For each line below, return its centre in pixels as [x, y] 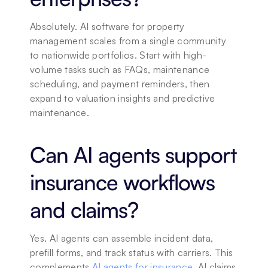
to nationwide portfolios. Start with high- [118, 55]
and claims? [84, 210]
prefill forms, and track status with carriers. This [132, 252]
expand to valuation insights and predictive [123, 98]
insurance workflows [122, 182]
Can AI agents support [133, 155]
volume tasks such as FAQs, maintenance [120, 69]
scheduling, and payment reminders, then [120, 84]
